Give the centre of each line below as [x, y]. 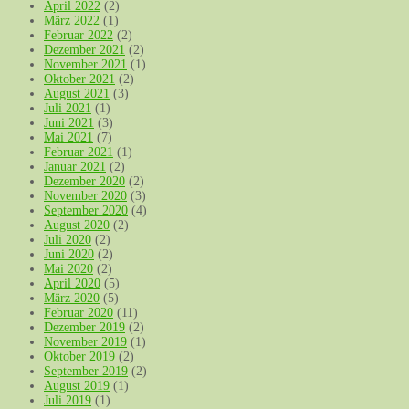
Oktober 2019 [79, 357]
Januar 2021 [75, 167]
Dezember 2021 [84, 50]
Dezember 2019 [84, 328]
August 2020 [77, 225]
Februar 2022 [79, 36]
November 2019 [85, 342]
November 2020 [85, 196]
